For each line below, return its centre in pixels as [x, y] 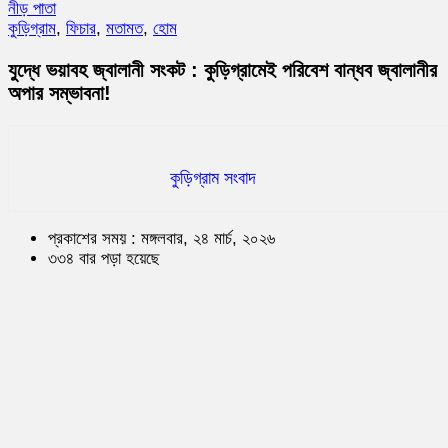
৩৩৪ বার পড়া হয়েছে [104, 258]
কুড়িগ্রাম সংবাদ [212, 177]
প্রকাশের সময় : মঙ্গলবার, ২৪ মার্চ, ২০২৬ [161, 238]
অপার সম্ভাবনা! [59, 92]
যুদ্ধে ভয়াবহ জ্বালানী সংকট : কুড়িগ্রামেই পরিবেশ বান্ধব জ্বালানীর [222, 69]
